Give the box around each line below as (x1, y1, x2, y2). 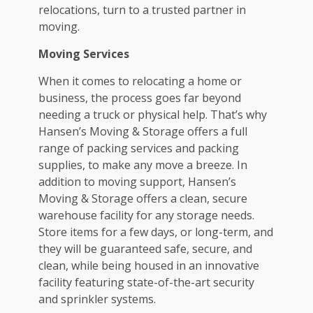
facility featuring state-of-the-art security (38, 274, 254, 290)
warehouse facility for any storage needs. (38, 207, 254, 223)
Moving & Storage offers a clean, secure (38, 190, 247, 206)
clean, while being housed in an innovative (38, 257, 259, 273)
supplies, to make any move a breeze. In (38, 156, 247, 173)
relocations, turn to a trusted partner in (38, 1, 246, 17)
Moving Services (38, 45, 129, 61)
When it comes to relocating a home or (38, 73, 242, 89)
